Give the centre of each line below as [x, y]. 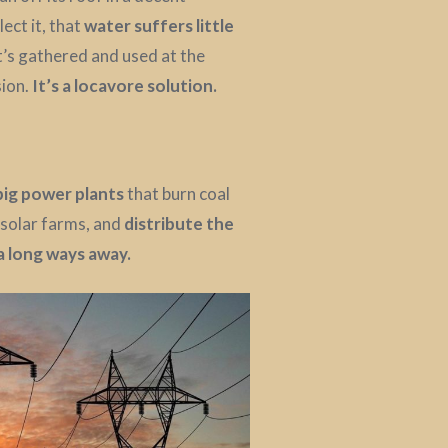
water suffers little [159, 25]
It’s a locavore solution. [124, 85]
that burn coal [177, 193]
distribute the [179, 223]
